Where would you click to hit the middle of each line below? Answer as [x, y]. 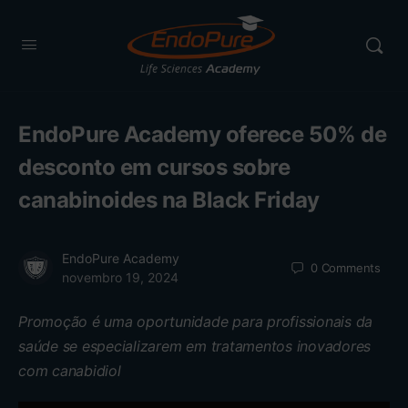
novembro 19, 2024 [120, 277]
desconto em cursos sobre [154, 167]
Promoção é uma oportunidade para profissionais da [196, 321]
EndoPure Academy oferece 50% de [203, 134]
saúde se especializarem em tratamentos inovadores [195, 346]
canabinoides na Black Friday [169, 200]
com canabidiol [70, 371]
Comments [351, 267]
